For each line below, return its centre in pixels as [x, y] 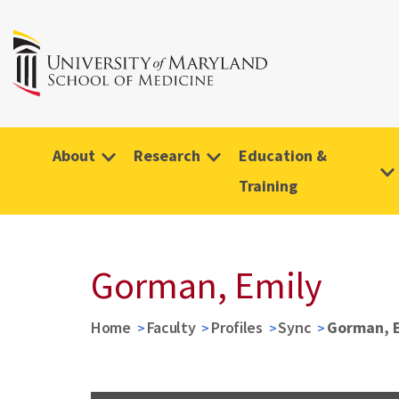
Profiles [237, 327]
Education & [283, 155]
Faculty [171, 327]
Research [167, 155]
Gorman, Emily [207, 285]
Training [268, 186]
